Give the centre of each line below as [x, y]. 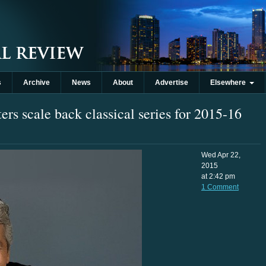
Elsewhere [230, 83]
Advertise [172, 83]
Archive [37, 83]
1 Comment [220, 187]
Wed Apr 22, [221, 155]
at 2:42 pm [218, 176]
